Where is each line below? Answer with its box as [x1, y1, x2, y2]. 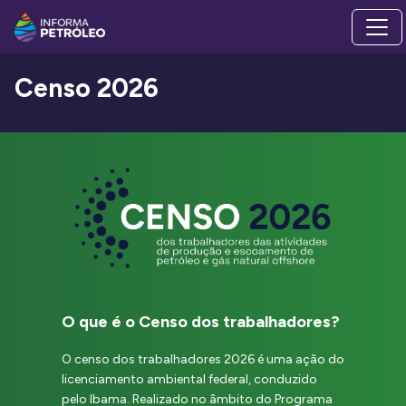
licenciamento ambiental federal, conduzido [62, 371, 317, 387]
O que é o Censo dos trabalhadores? [62, 311, 340, 332]
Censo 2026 [14, 72, 159, 103]
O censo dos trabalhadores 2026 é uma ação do [62, 351, 344, 367]
